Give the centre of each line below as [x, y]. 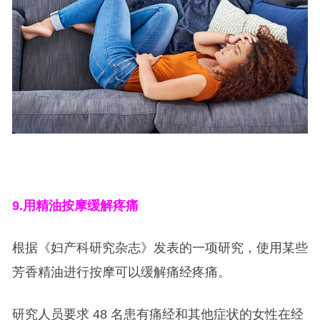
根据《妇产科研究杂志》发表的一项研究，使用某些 [160, 248]
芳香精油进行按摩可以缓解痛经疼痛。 [121, 272]
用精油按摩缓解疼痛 [80, 206]
